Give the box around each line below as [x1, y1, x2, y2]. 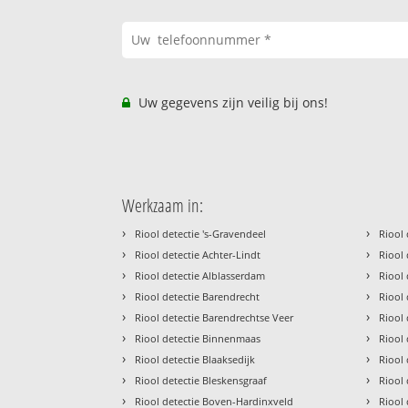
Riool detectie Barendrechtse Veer [135, 311, 294, 325]
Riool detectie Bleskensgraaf [135, 373, 268, 388]
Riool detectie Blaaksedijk [135, 352, 256, 367]
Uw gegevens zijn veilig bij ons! [135, 94, 329, 112]
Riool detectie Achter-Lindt [135, 248, 261, 262]
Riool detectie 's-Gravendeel [135, 227, 267, 241]
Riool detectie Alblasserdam [135, 269, 266, 283]
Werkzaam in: [122, 193, 204, 219]
